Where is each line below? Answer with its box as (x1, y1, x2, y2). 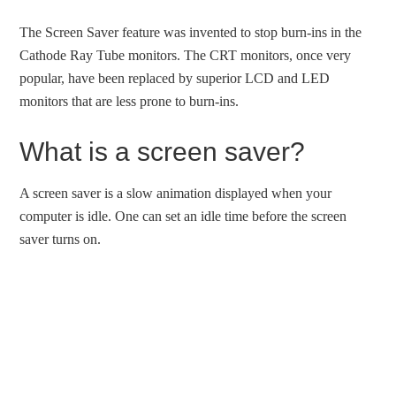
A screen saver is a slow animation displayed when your (19, 186, 332, 201)
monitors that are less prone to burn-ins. (19, 94, 240, 109)
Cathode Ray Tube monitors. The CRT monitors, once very (19, 48, 352, 63)
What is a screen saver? (19, 137, 306, 166)
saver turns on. (19, 232, 102, 247)
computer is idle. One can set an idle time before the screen (19, 209, 347, 224)
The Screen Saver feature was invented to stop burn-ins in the (19, 25, 362, 40)
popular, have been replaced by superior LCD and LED (19, 71, 331, 86)
